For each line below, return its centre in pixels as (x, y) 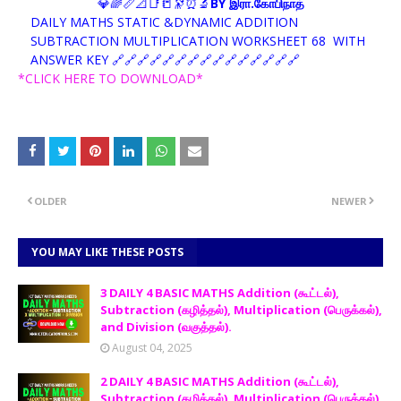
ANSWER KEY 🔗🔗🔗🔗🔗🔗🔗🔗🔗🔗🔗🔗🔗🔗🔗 (165, 60)
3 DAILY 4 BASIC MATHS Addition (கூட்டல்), (220, 293)
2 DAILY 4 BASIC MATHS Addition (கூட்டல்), (220, 381)
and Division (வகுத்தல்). (166, 327)
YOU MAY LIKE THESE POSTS (107, 252)
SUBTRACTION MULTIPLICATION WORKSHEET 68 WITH (198, 41)
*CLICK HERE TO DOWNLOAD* (111, 78)
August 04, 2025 (152, 348)
